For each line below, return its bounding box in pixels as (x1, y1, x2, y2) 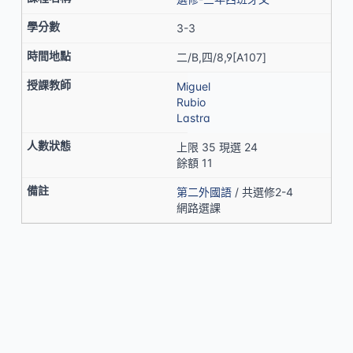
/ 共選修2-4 (232, 185, 293, 199)
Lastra (176, 111, 210, 124)
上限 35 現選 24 (176, 140, 258, 154)
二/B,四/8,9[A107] (176, 50, 266, 64)
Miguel (176, 80, 210, 93)
